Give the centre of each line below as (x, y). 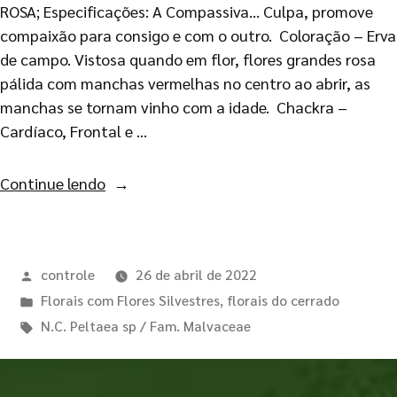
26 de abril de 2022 (196, 275)
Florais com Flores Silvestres (130, 300)
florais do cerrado (283, 300)
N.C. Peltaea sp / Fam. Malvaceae (145, 326)
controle (67, 275)
